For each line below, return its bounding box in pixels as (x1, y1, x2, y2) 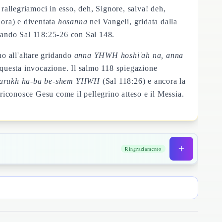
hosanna (57, 17, 88, 26)
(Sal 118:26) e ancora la (100, 77, 186, 85)
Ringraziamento (124, 145, 162, 152)
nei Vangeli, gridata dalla (87, 17, 178, 26)
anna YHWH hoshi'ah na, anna (74, 51, 184, 59)
